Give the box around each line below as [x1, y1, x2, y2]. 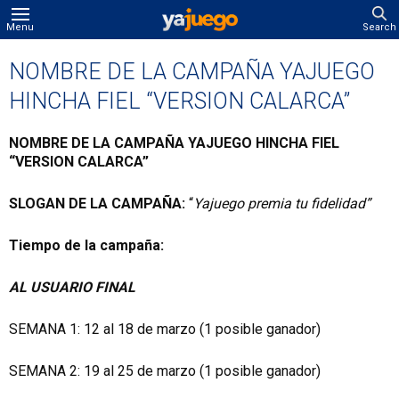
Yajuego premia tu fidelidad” [193, 195, 370, 212]
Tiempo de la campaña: [9, 237, 167, 254]
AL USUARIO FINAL [9, 279, 135, 296]
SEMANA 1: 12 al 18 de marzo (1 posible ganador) [9, 321, 321, 338]
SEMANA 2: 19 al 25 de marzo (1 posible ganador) [9, 362, 321, 379]
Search [362, 21, 396, 33]
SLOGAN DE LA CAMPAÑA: [9, 195, 185, 212]
